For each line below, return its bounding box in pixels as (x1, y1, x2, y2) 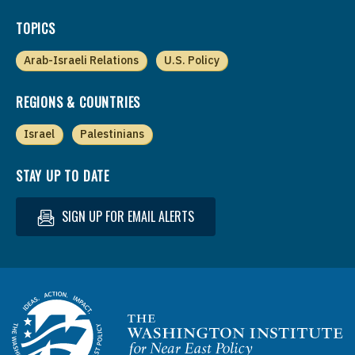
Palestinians (80, 126, 144, 141)
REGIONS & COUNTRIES (16, 92, 141, 112)
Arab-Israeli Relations (24, 52, 139, 67)
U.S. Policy (164, 52, 219, 67)
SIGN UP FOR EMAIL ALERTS (59, 206, 194, 226)
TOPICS (16, 18, 55, 38)
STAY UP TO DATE (16, 166, 109, 185)
